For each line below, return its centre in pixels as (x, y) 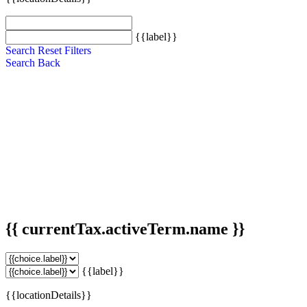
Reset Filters (64, 50)
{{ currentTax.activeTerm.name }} (125, 229)
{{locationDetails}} (49, 295)
